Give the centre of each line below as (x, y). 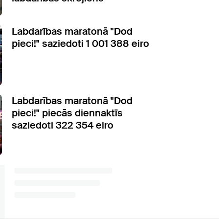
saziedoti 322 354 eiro (63, 125)
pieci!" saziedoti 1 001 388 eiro (80, 43)
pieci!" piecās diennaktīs (67, 113)
